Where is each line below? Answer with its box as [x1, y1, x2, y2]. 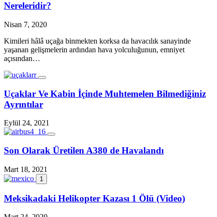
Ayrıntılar [4, 99, 43, 109]
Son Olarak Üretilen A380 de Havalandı [4, 145, 164, 156]
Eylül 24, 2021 [4, 119, 49, 127]
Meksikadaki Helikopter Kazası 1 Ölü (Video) [4, 193, 185, 203]
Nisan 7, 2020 [4, 20, 47, 29]
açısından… [4, 54, 40, 62]
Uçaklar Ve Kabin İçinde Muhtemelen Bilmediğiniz [4, 88, 206, 99]
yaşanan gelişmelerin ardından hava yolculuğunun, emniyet [4, 45, 185, 54]
